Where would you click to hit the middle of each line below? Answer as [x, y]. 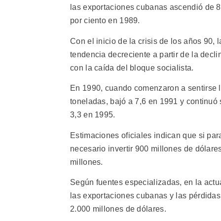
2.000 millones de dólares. [118, 209]
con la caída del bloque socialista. [132, 68]
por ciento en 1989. [105, 21]
